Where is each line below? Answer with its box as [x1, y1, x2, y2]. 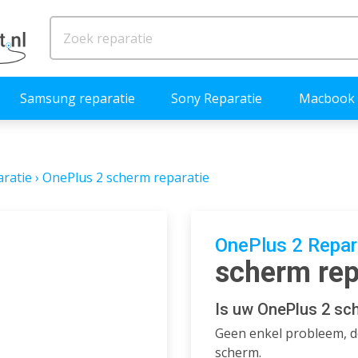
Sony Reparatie [171, 89, 263, 107]
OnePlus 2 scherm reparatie [42, 168, 209, 186]
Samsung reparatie [20, 89, 136, 107]
